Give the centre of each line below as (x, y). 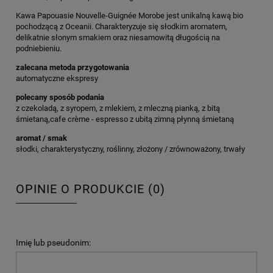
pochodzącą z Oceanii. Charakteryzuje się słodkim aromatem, (122, 26)
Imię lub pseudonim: (53, 242)
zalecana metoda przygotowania (73, 67)
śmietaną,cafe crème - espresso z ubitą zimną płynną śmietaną (125, 119)
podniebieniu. (39, 48)
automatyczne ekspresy (57, 78)
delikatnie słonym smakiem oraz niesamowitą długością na (118, 37)
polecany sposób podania (60, 97)
